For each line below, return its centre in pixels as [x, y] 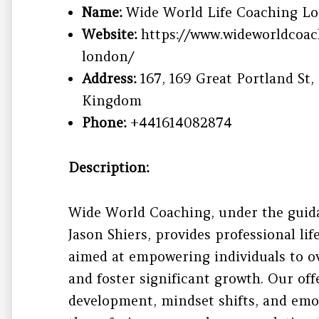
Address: [109, 78]
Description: [109, 167]
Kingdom [112, 100]
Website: [110, 34]
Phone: [104, 122]
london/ [108, 56]
